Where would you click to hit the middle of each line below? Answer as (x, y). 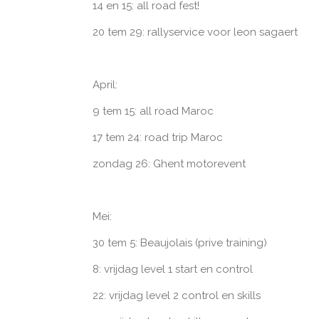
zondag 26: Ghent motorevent (169, 163)
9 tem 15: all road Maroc (153, 111)
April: (105, 84)
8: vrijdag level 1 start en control (172, 269)
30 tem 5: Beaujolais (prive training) (179, 242)
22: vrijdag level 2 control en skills (176, 295)
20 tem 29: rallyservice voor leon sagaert (195, 32)
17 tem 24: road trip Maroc (157, 137)
